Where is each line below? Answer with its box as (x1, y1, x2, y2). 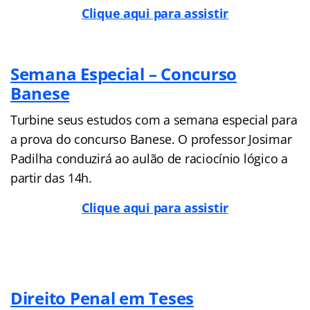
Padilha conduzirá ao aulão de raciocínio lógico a (10, 149, 288, 167)
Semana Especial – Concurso (10, 62, 237, 85)
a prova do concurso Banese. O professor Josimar (10, 130, 292, 147)
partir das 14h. (10, 169, 92, 186)
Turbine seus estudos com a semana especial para (10, 111, 298, 128)
